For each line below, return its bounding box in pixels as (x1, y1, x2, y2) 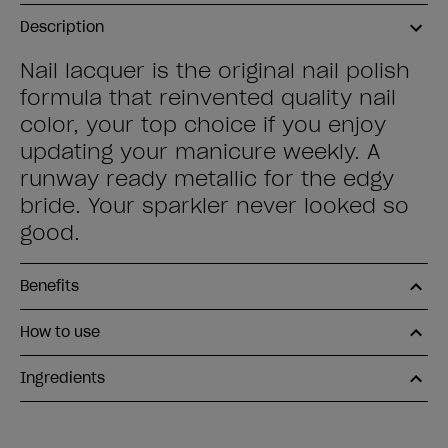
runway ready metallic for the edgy (20, 166, 394, 192)
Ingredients (20, 369, 105, 387)
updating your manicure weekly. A (20, 139, 381, 165)
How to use (20, 323, 100, 341)
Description (20, 18, 104, 36)
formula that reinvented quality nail (20, 85, 396, 111)
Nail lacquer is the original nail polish (20, 58, 410, 84)
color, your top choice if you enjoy (20, 112, 386, 138)
